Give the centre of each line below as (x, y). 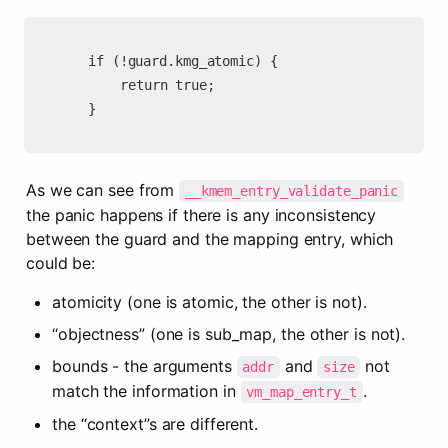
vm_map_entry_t (301, 392)
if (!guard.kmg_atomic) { (72, 61)
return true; (88, 85)
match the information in (146, 391)
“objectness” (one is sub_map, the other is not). (229, 334)
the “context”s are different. (155, 424)
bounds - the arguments (144, 366)
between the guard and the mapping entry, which (210, 239)
